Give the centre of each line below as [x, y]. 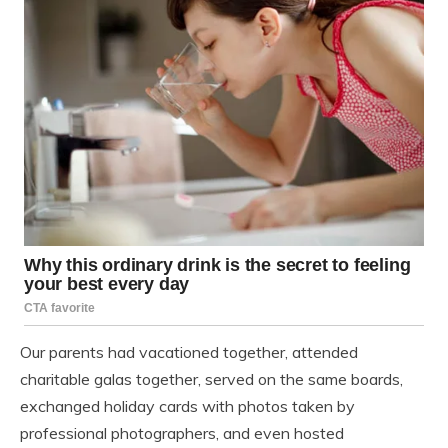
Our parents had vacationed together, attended [189, 352]
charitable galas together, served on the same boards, [211, 379]
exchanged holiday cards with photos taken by [187, 406]
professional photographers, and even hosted [182, 433]
